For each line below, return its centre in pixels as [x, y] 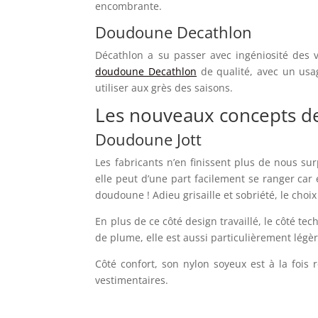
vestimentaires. [132, 280]
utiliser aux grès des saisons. [164, 87]
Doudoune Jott [149, 139]
